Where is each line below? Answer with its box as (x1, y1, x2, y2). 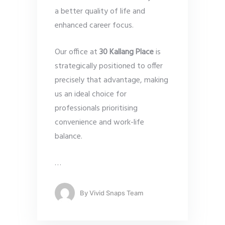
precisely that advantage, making (55, 74, 168, 87)
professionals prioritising (55, 102, 138, 116)
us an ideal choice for (55, 88, 127, 101)
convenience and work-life (55, 116, 144, 130)
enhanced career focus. (55, 19, 134, 33)
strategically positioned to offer (55, 60, 163, 73)
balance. (55, 130, 82, 144)
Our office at (55, 46, 99, 59)
